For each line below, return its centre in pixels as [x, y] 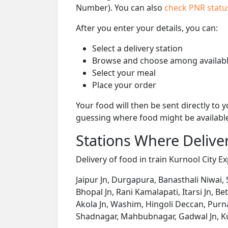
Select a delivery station [137, 48]
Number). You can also [120, 7]
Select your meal [124, 73]
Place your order [124, 85]
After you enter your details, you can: [147, 28]
